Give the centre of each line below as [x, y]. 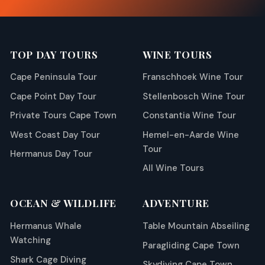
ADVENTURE [176, 203]
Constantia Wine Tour [189, 116]
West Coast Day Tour [55, 135]
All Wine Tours [173, 168]
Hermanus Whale [46, 226]
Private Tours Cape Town [63, 116]
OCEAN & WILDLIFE [63, 203]
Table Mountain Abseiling [196, 226]
